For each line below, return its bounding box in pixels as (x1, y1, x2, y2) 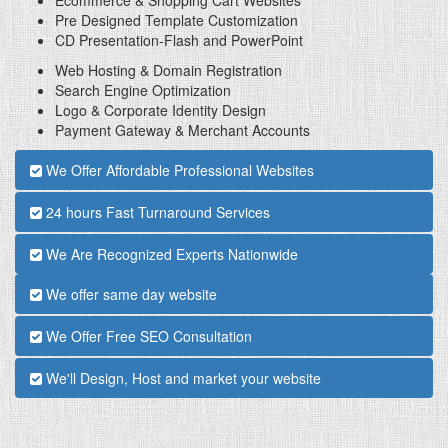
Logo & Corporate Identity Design (55, 99, 266, 120)
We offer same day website (42, 283, 217, 304)
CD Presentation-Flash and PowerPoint (55, 29, 303, 50)
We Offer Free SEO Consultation (42, 325, 252, 346)
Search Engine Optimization (55, 79, 231, 100)
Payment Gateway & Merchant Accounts (55, 119, 310, 140)
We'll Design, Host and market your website (42, 367, 321, 388)
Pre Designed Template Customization (55, 9, 298, 30)
